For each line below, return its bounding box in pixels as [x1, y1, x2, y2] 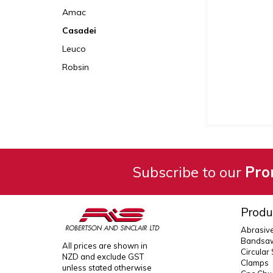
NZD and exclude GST [62, 251, 144, 261]
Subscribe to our [132, 163, 245, 181]
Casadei [62, 25, 96, 36]
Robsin [62, 62, 89, 73]
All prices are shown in [62, 240, 147, 250]
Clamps [240, 258, 269, 268]
